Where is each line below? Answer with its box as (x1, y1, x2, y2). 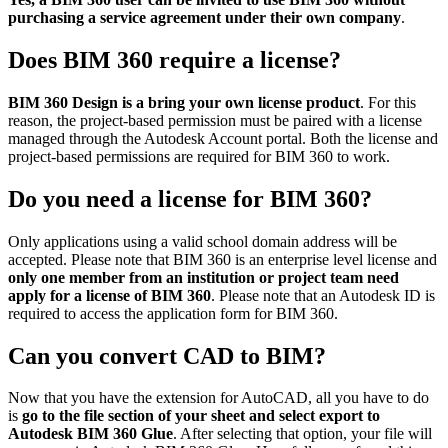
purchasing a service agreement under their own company (8, 9, 401, 27)
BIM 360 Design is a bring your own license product (8, 93, 360, 111)
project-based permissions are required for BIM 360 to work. (8, 147, 390, 165)
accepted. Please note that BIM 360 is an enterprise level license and (8, 250, 437, 268)
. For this (360, 93, 416, 111)
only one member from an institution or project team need (8, 268, 399, 286)
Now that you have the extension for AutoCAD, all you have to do (8, 389, 429, 407)
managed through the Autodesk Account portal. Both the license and (8, 129, 438, 147)
